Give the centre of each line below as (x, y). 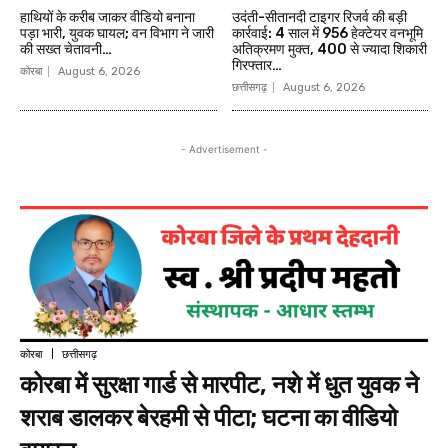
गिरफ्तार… (256, 66)
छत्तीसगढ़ (249, 88)
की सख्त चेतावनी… (66, 50)
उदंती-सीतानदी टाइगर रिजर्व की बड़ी (319, 18)
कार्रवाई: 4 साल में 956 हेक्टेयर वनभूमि (327, 34)
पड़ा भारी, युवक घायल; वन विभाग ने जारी (117, 34)
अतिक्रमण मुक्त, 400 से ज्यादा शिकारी (329, 50)
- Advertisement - (224, 149)
